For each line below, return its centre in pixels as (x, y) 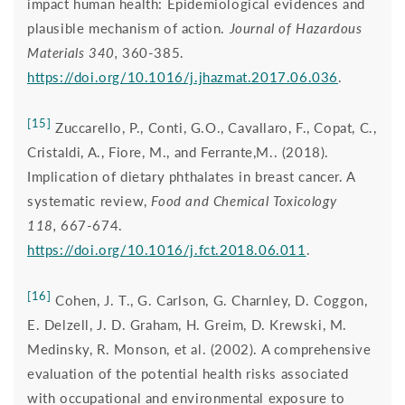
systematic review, (89, 200)
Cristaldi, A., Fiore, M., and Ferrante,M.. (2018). (179, 151)
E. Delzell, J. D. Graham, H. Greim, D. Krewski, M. (188, 324)
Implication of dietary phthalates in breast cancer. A (191, 176)
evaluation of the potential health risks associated (188, 373)
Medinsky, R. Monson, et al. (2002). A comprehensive (199, 348)
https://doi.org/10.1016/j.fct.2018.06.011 (167, 249)
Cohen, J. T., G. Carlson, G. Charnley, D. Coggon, (209, 300)
